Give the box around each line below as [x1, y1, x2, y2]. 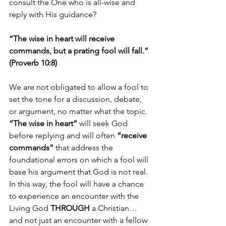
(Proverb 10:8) [9, 58, 57, 68]
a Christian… [90, 203, 137, 213]
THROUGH [50, 203, 90, 213]
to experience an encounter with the [9, 191, 141, 201]
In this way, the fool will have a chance [9, 179, 146, 189]
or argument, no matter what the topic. [9, 106, 149, 116]
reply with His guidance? [9, 10, 96, 19]
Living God [9, 203, 50, 213]
